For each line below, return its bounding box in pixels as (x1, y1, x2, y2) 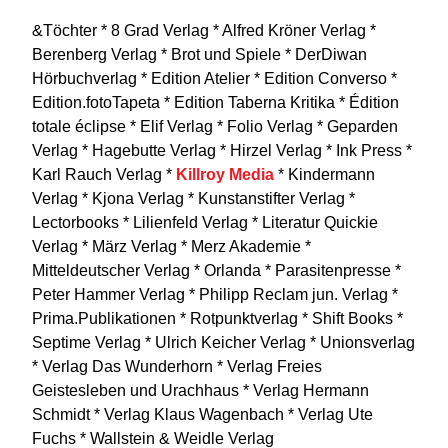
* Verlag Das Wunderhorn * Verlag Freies (32, 357, 323, 375)
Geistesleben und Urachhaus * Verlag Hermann (32, 381, 370, 399)
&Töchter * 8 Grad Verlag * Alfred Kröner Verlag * (32, 21, 377, 39)
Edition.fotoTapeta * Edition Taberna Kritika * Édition (32, 93, 400, 111)
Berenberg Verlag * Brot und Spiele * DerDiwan (32, 45, 368, 63)
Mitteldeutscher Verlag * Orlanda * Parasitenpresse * (32, 261, 402, 279)
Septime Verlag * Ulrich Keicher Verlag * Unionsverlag (32, 333, 416, 351)
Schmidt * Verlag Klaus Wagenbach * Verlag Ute (32, 405, 374, 423)
